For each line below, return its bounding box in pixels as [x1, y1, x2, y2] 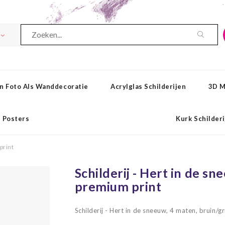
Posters [2, 115, 30, 123]
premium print [74, 179, 162, 194]
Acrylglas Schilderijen [110, 82, 186, 90]
